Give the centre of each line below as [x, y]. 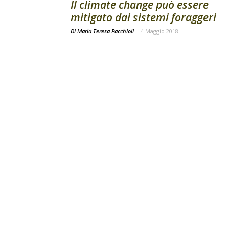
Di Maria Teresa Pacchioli [103, 31]
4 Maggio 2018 [159, 31]
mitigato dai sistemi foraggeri [143, 17]
